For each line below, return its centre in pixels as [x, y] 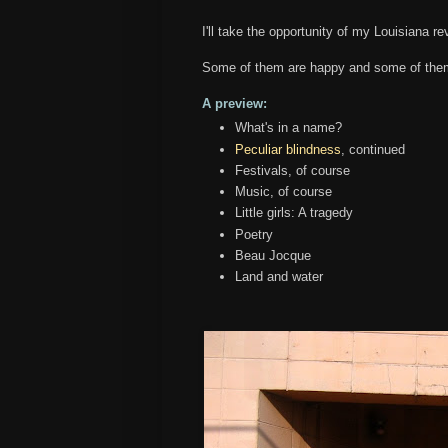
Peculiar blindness [288, 149]
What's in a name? [290, 128]
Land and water [279, 277]
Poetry [254, 234]
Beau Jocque [275, 256]
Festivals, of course [292, 170]
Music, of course [283, 192]
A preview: [234, 103]
